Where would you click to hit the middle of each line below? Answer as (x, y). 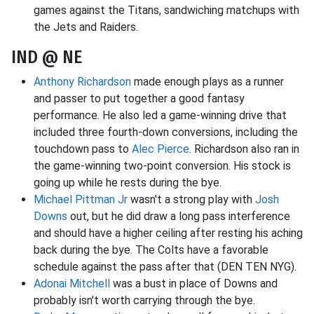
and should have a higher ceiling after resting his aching (168, 233)
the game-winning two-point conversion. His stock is (162, 166)
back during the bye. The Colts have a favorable (151, 250)
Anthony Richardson (82, 82)
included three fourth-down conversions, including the (166, 132)
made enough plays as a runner (207, 82)
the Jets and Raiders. (86, 27)
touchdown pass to (83, 149)
